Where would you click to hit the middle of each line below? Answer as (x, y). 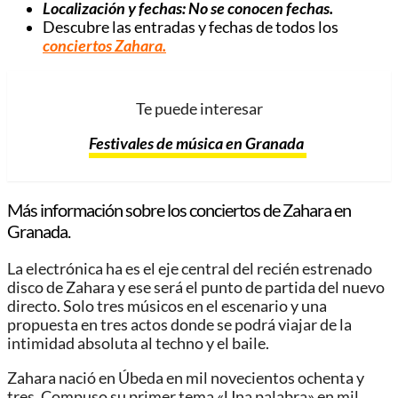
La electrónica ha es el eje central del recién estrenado (190, 269)
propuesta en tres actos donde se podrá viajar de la (179, 325)
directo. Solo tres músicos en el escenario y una (167, 306)
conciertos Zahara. (104, 45)
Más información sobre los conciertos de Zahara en (179, 210)
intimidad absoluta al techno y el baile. (138, 344)
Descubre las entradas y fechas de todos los (191, 27)
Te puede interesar (199, 109)
